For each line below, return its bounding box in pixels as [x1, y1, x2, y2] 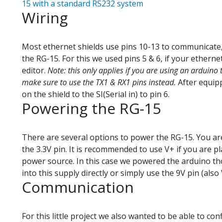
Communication [22, 176, 134, 197]
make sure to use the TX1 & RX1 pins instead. [22, 76, 176, 88]
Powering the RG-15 [22, 98, 161, 118]
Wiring [22, 7, 68, 28]
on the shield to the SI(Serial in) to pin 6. [22, 88, 169, 100]
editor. [22, 64, 48, 76]
